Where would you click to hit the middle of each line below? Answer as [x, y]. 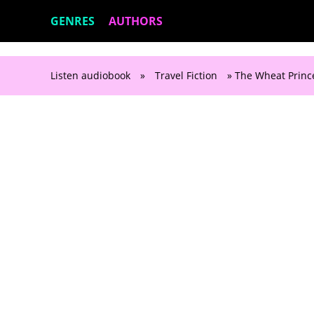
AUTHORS [136, 21]
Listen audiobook [90, 75]
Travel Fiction [186, 75]
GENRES [73, 21]
